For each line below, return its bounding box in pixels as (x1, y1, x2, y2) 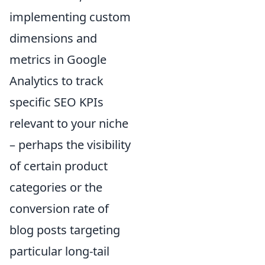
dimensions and (9, 30, 97, 46)
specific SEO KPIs (9, 93, 104, 110)
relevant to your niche (9, 115, 128, 131)
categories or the (9, 179, 102, 195)
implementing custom (9, 8, 131, 25)
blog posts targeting (9, 221, 120, 238)
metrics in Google (9, 51, 106, 67)
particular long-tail (9, 243, 109, 259)
